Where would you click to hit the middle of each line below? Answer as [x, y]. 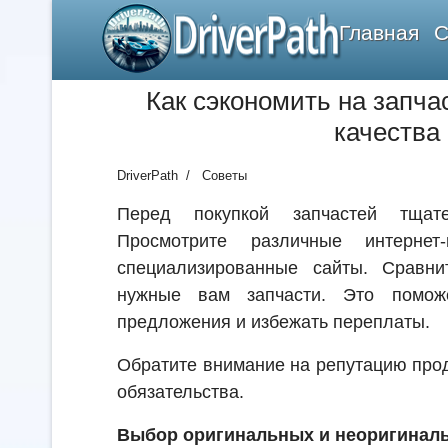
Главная [379, 32]
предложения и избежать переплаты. [273, 322]
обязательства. [180, 392]
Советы [224, 175]
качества [387, 132]
